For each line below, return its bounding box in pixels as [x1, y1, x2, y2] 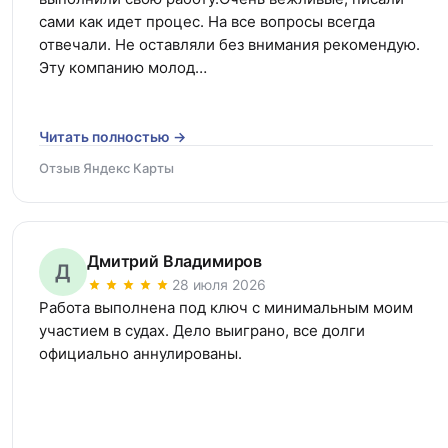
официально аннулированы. [39, 343, 242, 363]
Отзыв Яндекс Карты [39, 159, 174, 176]
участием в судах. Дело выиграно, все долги [39, 320, 365, 340]
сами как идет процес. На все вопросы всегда [39, 11, 375, 31]
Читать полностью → [39, 127, 186, 145]
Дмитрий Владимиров [87, 250, 263, 271]
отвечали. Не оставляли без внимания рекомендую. [39, 34, 420, 54]
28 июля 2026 [172, 275, 266, 293]
